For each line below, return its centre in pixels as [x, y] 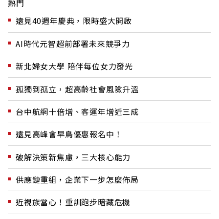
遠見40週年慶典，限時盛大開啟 [74, 21]
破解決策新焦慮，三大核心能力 [73, 157]
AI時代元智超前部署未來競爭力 [73, 43]
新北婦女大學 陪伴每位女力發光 [74, 66]
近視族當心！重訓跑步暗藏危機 [73, 202]
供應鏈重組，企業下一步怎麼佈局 [77, 180]
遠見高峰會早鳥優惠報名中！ [69, 134]
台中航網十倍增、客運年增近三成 [77, 111]
